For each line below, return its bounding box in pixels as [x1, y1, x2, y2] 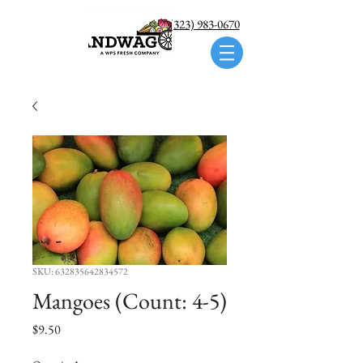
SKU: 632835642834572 [32, 265, 128, 278]
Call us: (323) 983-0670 [130, 16, 240, 32]
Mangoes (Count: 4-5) [32, 286, 227, 315]
